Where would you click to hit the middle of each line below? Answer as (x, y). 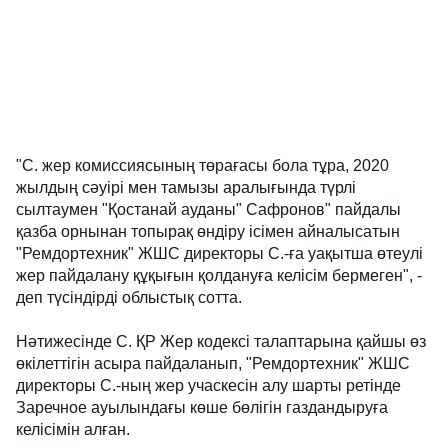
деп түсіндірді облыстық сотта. (129, 297)
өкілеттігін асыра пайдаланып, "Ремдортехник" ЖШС (213, 363)
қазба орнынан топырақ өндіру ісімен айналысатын (208, 231)
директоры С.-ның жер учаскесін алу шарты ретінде (208, 385)
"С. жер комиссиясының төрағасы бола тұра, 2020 (202, 165)
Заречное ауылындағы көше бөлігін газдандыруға (202, 407)
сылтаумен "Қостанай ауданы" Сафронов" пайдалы (208, 209)
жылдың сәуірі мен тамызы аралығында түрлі (186, 187)
